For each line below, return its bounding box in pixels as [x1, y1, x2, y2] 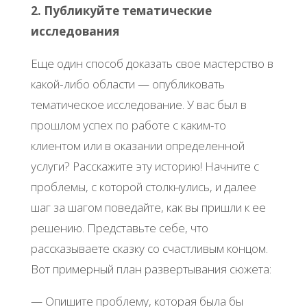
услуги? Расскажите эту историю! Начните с [30, 158, 259, 175]
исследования [30, 23, 119, 40]
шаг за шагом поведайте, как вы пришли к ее [30, 199, 266, 216]
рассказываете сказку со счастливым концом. [30, 241, 268, 257]
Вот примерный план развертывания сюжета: [30, 261, 271, 278]
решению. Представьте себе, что [30, 220, 208, 236]
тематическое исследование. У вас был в [30, 97, 247, 113]
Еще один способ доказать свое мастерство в [30, 56, 273, 72]
